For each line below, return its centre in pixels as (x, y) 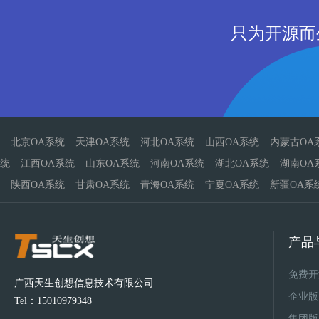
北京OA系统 (38, 142)
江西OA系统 (48, 163)
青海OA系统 (167, 185)
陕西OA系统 (38, 185)
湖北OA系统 (242, 163)
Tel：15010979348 (53, 301)
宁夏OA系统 (232, 185)
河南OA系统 (177, 163)
